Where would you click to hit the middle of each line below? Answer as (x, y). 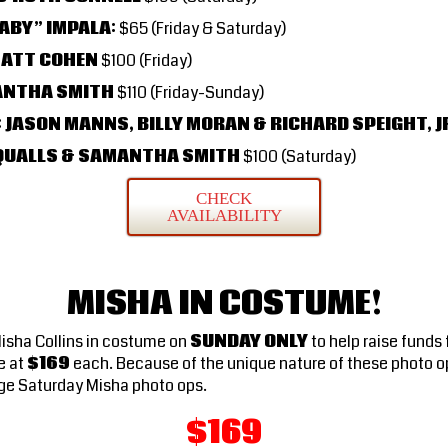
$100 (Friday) (145, 60)
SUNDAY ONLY (249, 341)
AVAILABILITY (224, 215)
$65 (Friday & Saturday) (201, 28)
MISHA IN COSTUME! (224, 303)
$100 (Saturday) (298, 156)
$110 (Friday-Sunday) (189, 92)
